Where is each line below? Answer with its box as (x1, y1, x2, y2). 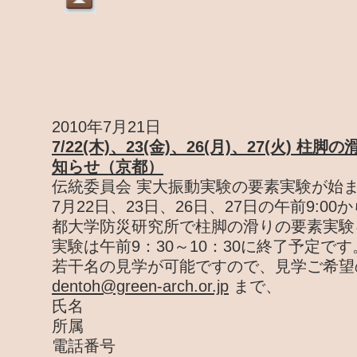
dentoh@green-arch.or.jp (52, 277, 229, 295)
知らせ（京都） (52, 158, 163, 175)
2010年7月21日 (52, 118, 161, 135)
